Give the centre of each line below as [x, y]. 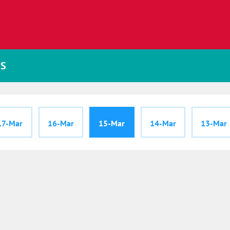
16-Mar [61, 123]
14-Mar [163, 123]
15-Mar [112, 123]
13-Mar [214, 123]
